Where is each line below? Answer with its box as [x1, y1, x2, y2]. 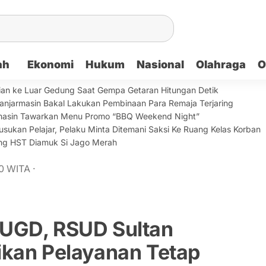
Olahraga [195, 58, 246, 71]
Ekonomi [27, 58, 74, 71]
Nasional [136, 58, 184, 71]
